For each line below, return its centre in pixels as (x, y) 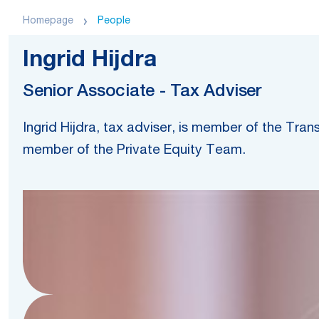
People (114, 21)
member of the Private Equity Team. (134, 151)
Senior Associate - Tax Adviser (142, 93)
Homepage (48, 21)
